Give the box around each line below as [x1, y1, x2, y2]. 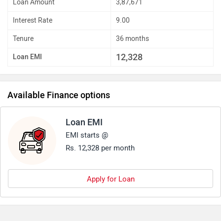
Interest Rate [13, 16, 52, 25]
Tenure [13, 35, 34, 43]
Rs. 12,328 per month [66, 144, 135, 153]
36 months [116, 35, 149, 43]
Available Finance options [7, 90, 110, 101]
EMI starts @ [66, 131, 108, 140]
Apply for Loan [86, 175, 135, 184]
